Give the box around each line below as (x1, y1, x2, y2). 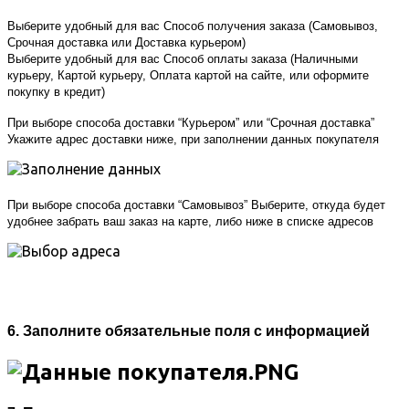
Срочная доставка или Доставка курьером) (7, 35, 246, 49)
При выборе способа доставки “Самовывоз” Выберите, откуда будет (7, 197, 385, 212)
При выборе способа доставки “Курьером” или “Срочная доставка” (7, 115, 374, 130)
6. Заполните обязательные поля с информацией (7, 322, 370, 339)
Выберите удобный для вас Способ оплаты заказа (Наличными (7, 51, 358, 66)
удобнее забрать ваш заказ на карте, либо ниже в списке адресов (7, 214, 373, 228)
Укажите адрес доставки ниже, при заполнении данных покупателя (7, 131, 379, 146)
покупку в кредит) (7, 84, 105, 99)
